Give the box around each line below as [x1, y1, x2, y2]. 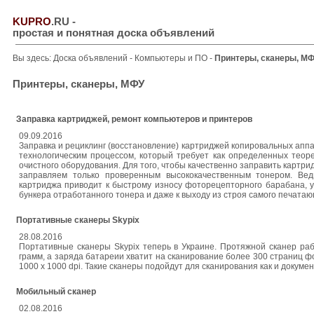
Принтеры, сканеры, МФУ [13, 78, 144, 90]
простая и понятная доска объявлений [13, 27, 214, 39]
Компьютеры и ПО [135, 53, 210, 63]
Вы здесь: [13, 53, 53, 63]
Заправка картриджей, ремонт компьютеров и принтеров [16, 114, 252, 124]
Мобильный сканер [16, 287, 96, 296]
